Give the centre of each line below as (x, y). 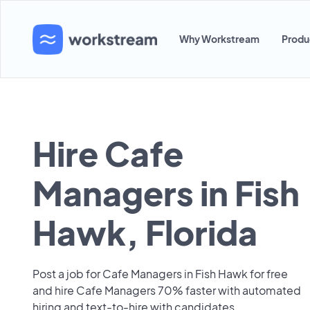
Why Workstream (219, 39)
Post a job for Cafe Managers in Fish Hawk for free (160, 274)
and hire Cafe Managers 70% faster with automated (167, 290)
